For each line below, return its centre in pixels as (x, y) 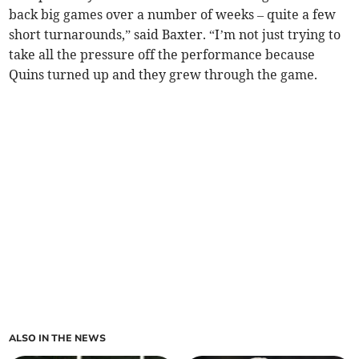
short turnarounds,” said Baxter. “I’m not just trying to (175, 35)
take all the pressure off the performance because (162, 55)
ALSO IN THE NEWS (58, 339)
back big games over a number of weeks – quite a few (173, 15)
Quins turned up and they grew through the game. (163, 75)
